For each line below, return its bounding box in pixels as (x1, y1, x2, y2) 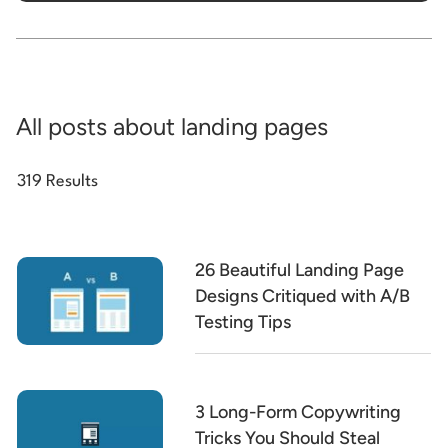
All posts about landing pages (16, 112, 328, 142)
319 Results (17, 173, 98, 191)
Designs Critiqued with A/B (195, 285, 411, 308)
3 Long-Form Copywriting (195, 400, 402, 423)
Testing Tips (195, 311, 292, 334)
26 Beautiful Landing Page (195, 259, 405, 282)
